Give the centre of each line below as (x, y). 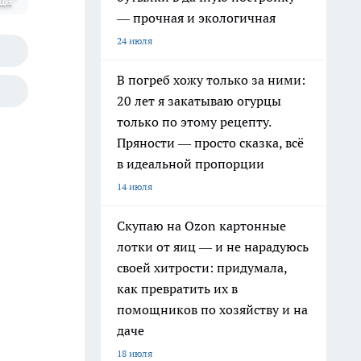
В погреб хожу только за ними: (211, 80)
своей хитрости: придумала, (202, 268)
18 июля (135, 353)
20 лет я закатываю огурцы (199, 101)
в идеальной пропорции (191, 164)
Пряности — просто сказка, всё (210, 143)
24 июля (135, 41)
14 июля (135, 187)
